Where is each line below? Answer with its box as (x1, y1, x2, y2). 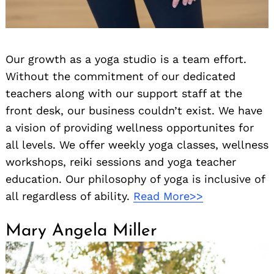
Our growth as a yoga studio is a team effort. (6, 53, 246, 65)
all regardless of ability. (6, 190, 133, 202)
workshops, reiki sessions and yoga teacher (6, 155, 236, 168)
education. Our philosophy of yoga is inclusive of (6, 172, 265, 185)
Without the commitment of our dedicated (6, 70, 235, 83)
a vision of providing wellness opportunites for (6, 121, 254, 134)
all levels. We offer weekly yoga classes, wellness (6, 138, 268, 151)
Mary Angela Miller (6, 223, 157, 240)
